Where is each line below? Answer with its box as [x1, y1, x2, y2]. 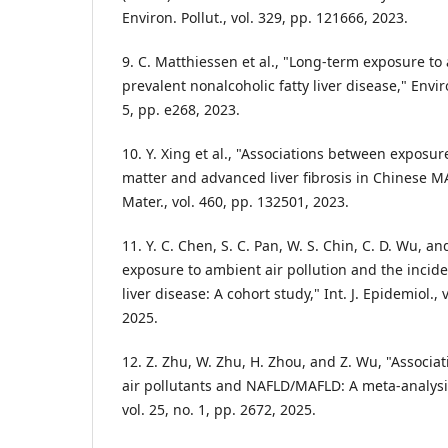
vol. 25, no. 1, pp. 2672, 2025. [122, 400, 316, 420]
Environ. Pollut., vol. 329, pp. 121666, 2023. [122, 8, 408, 28]
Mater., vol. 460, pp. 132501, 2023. [122, 192, 349, 212]
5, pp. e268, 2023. [122, 100, 240, 120]
